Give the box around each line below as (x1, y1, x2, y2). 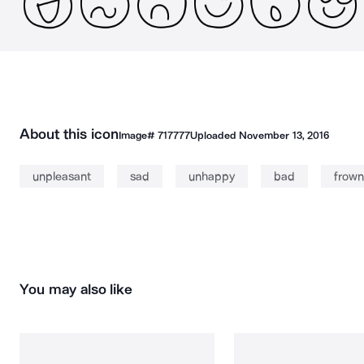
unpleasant (32, 169, 91, 184)
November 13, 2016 (239, 129, 329, 141)
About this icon (19, 125, 119, 143)
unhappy (188, 169, 235, 184)
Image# (118, 129, 158, 141)
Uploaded (189, 129, 240, 141)
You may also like (19, 280, 133, 298)
